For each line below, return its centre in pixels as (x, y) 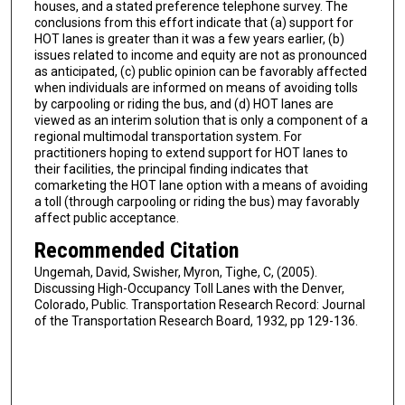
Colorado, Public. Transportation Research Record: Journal (199, 304)
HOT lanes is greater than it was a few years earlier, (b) (189, 39)
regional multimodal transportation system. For (168, 137)
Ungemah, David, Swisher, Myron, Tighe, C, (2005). (175, 272)
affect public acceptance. (106, 218)
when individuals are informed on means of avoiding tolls (196, 88)
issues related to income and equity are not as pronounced (200, 56)
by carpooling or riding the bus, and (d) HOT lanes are (184, 104)
